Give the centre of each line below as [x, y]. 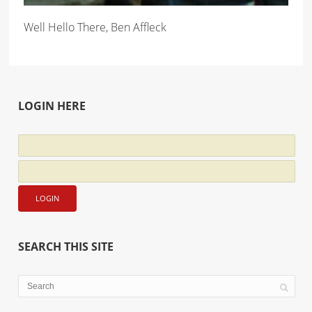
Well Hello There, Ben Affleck [95, 28]
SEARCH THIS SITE [66, 247]
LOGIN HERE [52, 106]
